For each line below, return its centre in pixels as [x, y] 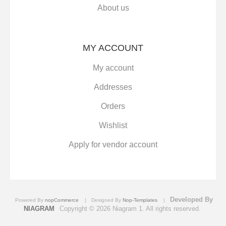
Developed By [191, 200]
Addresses [113, 87]
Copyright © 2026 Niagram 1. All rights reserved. [130, 209]
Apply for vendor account [113, 145]
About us [113, 8]
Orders [113, 106]
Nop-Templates [140, 200]
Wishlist [113, 126]
